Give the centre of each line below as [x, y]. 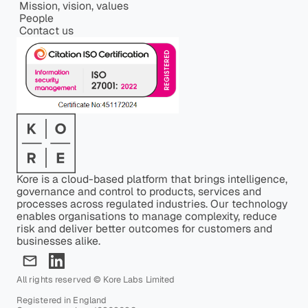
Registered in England [62, 300]
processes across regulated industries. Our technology [152, 203]
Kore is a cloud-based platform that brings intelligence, [152, 179]
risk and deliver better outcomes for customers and [144, 228]
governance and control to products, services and [139, 191]
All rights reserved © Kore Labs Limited [96, 280]
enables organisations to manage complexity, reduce [146, 216]
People [36, 19]
